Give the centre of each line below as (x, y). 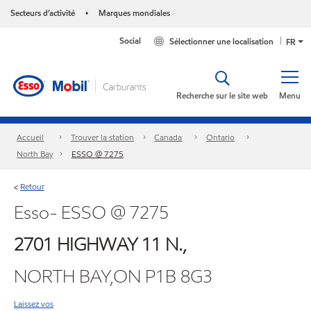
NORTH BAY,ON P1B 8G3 (113, 276)
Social (131, 41)
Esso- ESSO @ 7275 (91, 212)
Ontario (220, 137)
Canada (168, 137)
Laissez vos (34, 303)
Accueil (31, 137)
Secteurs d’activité (43, 13)
